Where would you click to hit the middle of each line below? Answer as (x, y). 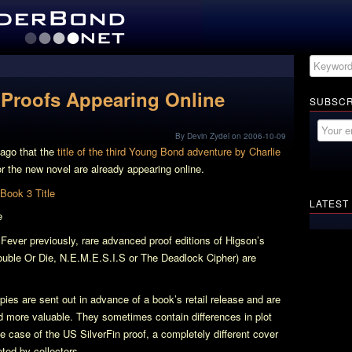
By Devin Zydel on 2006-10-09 (231, 136)
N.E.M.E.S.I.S (93, 257)
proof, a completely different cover (199, 333)
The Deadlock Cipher (188, 257)
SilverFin (100, 333)
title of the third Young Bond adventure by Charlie (169, 151)
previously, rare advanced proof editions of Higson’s (146, 240)
